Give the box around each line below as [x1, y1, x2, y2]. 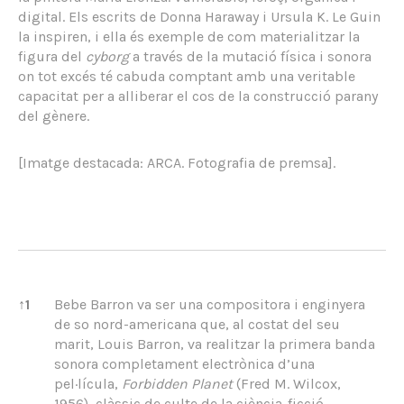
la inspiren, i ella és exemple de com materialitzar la [18, 28, 360, 45]
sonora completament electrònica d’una [54, 355, 315, 372]
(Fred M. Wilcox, [233, 375, 341, 392]
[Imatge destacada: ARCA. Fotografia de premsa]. [18, 154, 335, 171]
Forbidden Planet [122, 375, 233, 392]
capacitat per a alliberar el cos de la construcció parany [18, 87, 378, 105]
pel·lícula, [54, 375, 122, 392]
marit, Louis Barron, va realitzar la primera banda [54, 335, 375, 353]
